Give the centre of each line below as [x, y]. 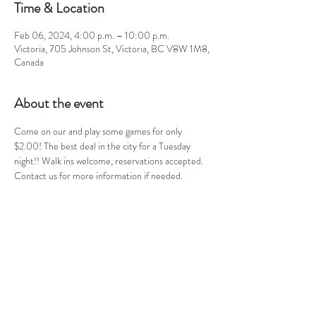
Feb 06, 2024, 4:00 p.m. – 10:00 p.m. [92, 35]
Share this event [58, 254]
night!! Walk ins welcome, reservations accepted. [110, 160]
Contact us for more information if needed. [98, 175]
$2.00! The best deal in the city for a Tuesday [103, 146]
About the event [59, 103]
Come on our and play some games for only [99, 131]
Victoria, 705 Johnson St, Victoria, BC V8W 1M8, [112, 48]
